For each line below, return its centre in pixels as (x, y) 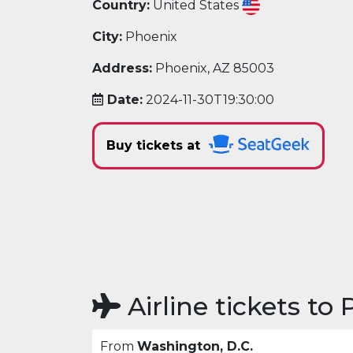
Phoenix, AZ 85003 (213, 69)
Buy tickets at (155, 146)
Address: (122, 69)
